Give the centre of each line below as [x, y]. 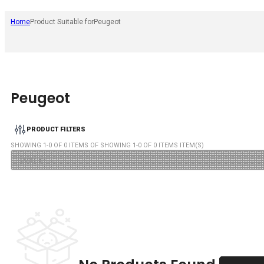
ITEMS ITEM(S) [180, 145]
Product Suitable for [62, 22]
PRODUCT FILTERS [56, 130]
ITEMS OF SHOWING [100, 145]
